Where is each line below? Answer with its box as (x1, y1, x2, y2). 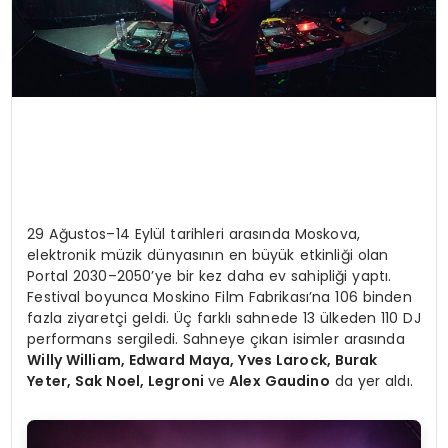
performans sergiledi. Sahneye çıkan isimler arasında (27, 328, 405, 349)
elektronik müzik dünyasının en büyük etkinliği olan (27, 244, 389, 265)
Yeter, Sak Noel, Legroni (27, 370, 208, 391)
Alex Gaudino (225, 370, 330, 391)
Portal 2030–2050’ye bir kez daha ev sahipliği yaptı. (27, 265, 392, 286)
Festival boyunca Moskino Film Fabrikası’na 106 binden (27, 286, 412, 307)
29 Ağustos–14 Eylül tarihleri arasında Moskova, (27, 223, 361, 244)
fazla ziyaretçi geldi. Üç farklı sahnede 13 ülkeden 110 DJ (27, 307, 421, 328)
